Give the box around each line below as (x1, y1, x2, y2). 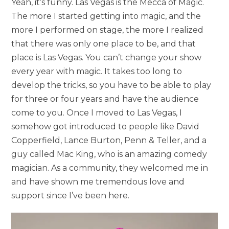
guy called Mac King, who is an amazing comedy (11, 149, 208, 159)
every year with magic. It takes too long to (11, 66, 182, 77)
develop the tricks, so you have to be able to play (11, 80, 212, 90)
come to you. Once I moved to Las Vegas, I (11, 108, 182, 118)
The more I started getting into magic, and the (11, 11, 201, 21)
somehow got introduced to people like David (11, 122, 200, 132)
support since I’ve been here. (11, 191, 130, 201)
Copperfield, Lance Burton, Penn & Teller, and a (11, 135, 207, 146)
